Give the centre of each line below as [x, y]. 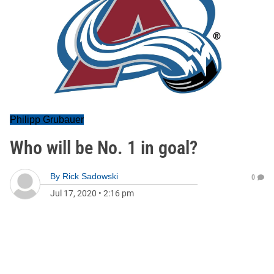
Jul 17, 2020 [73, 193]
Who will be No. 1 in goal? [104, 148]
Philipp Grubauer [47, 120]
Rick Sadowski [90, 176]
